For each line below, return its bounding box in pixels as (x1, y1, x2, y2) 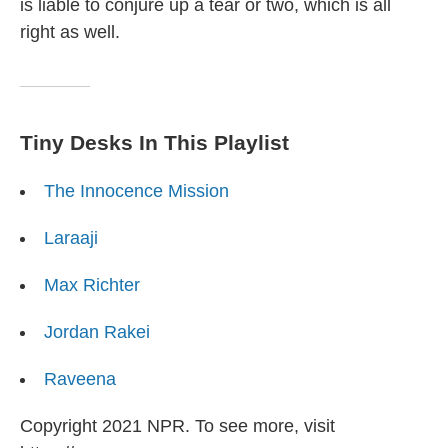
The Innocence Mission (44, 180, 229, 201)
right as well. (20, 21, 120, 42)
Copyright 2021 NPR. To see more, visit (20, 415, 335, 436)
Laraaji (44, 227, 98, 248)
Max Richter (44, 274, 140, 295)
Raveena (44, 368, 116, 389)
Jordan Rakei (44, 321, 150, 342)
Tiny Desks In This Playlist (20, 130, 289, 154)
